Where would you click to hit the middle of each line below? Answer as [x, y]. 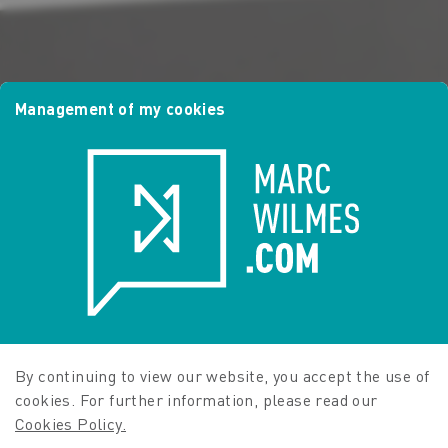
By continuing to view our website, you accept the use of [222, 376]
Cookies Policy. [71, 424]
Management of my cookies [120, 108]
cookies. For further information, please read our [196, 400]
